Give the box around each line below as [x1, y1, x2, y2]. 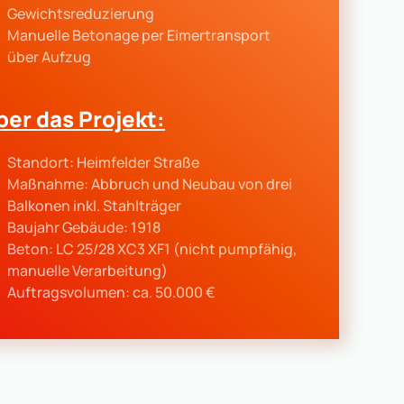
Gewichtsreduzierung [7, 4, 154, 23]
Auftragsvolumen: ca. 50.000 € [7, 282, 216, 302]
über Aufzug [7, 47, 91, 67]
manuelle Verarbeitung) [7, 261, 168, 280]
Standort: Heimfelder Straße [7, 152, 199, 172]
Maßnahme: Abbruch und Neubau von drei [7, 174, 292, 194]
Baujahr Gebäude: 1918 [7, 217, 161, 237]
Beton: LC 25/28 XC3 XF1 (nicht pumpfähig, [7, 239, 297, 259]
